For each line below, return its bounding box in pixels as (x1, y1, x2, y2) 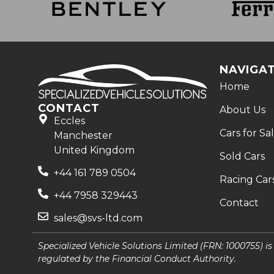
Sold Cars (219, 150, 265, 162)
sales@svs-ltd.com (54, 212, 143, 224)
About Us (219, 103, 265, 116)
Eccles (54, 114, 86, 127)
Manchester (54, 129, 113, 141)
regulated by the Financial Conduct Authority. (38, 253, 236, 264)
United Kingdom (54, 144, 135, 156)
